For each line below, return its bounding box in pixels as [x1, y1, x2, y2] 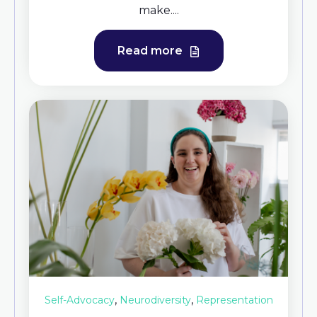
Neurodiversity [119, 294, 191, 307]
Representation [195, 294, 273, 307]
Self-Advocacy [44, 294, 115, 307]
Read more [117, 44, 185, 58]
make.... [138, 4, 179, 18]
